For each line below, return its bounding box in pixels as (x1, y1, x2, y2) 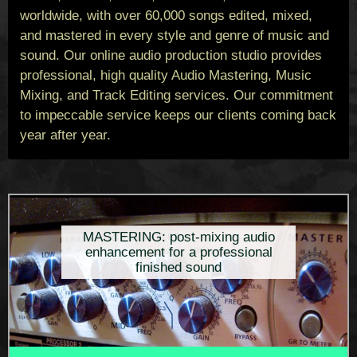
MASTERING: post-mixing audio (82, 229, 275, 245)
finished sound (135, 260, 222, 276)
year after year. (20, 127, 111, 143)
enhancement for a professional (84, 245, 273, 261)
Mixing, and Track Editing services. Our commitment (20, 88, 333, 104)
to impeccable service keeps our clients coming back (20, 108, 336, 124)
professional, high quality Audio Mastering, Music (20, 68, 312, 84)
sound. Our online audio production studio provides (20, 48, 322, 64)
